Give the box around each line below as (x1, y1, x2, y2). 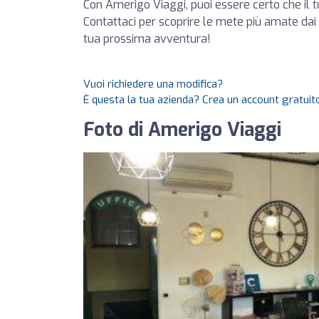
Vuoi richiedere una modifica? (83, 77, 223, 91)
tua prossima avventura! (83, 31, 211, 46)
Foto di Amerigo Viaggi (83, 117, 281, 142)
